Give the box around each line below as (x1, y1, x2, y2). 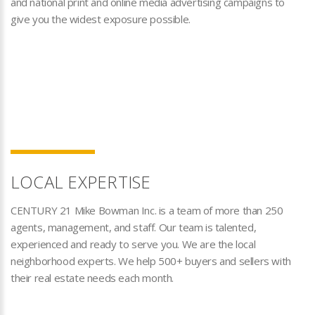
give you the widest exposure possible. (11, 12, 191, 26)
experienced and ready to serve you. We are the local (11, 237, 256, 251)
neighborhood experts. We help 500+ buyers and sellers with (11, 254, 291, 268)
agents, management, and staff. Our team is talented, (11, 220, 257, 234)
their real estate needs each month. (11, 271, 174, 285)
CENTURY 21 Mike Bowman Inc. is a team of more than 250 (11, 203, 283, 217)
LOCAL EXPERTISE (11, 170, 151, 193)
